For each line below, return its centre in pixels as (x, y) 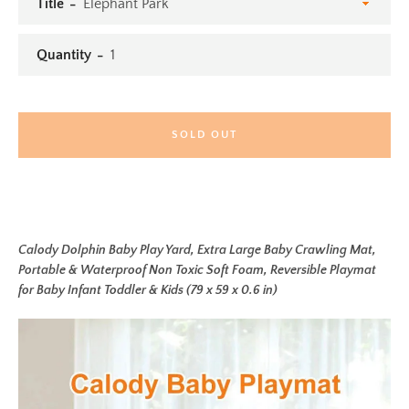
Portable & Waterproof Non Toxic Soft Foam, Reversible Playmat (197, 270)
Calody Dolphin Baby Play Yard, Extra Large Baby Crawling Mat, (197, 250)
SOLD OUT (204, 135)
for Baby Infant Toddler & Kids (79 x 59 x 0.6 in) (148, 290)
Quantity (64, 55)
